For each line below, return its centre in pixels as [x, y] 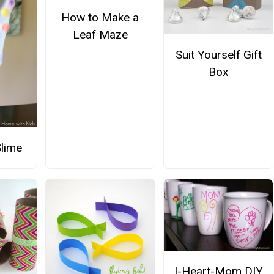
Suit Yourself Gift [218, 54]
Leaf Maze [100, 34]
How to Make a [100, 17]
